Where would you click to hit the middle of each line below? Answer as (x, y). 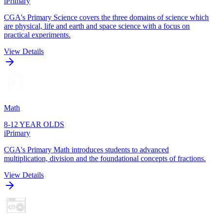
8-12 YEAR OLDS (34, 124)
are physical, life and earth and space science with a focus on (97, 26)
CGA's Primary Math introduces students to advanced (86, 149)
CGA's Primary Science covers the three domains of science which (106, 17)
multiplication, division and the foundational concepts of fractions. (105, 158)
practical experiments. (37, 35)
